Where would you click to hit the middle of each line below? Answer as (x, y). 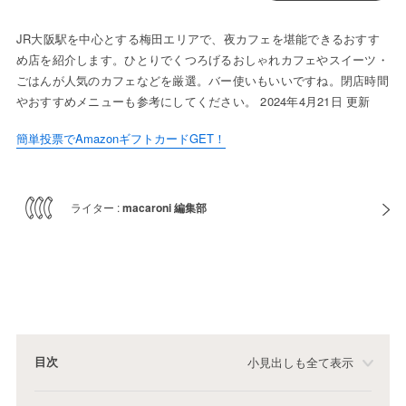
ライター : (96, 208)
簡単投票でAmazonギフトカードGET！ (121, 139)
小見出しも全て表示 (301, 362)
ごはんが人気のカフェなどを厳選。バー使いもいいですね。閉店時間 (202, 81)
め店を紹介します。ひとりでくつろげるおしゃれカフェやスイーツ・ (202, 60)
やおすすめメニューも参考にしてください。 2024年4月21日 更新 (193, 101)
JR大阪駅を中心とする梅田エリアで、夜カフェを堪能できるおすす (198, 39)
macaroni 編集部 (164, 208)
